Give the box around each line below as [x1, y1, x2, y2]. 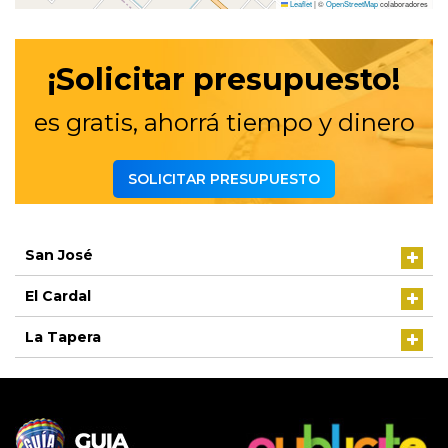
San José [25, 246, 93, 264]
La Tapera [25, 328, 101, 346]
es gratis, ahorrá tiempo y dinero [33, 108, 415, 137]
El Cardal [25, 287, 91, 305]
